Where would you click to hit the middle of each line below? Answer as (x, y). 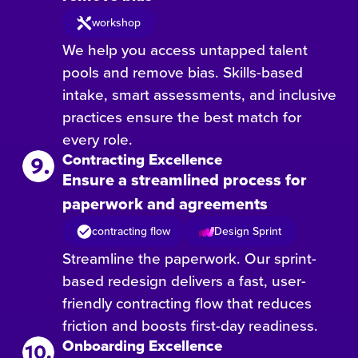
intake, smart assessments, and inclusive (200, 94)
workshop (117, 23)
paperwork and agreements (165, 204)
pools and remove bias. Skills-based (183, 72)
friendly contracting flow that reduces (187, 303)
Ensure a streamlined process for (185, 180)
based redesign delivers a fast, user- (185, 280)
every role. (98, 139)
